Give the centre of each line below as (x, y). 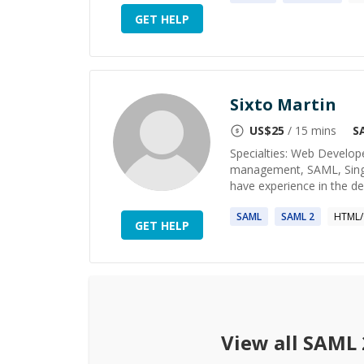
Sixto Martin (283, 104)
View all (262, 342)
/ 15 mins (310, 130)
